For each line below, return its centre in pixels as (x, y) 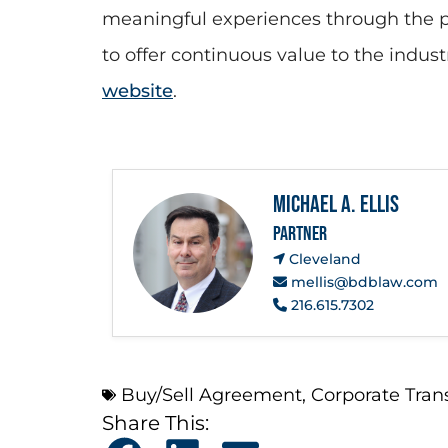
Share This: (155, 422)
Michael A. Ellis (336, 204)
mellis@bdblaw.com (362, 281)
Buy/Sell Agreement (211, 394)
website (137, 90)
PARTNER (300, 233)
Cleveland (323, 258)
